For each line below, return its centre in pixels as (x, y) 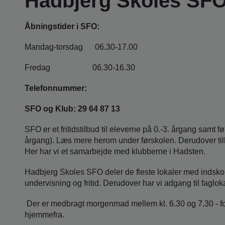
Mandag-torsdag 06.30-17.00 (81, 47)
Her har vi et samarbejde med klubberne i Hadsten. (115, 151)
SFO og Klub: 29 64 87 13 (72, 108)
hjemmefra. (44, 214)
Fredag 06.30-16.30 (80, 67)
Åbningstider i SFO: (62, 26)
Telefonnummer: (56, 88)
